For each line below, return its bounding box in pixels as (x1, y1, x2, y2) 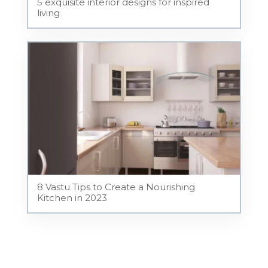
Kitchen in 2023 (36, 192, 107, 204)
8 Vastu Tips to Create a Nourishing (36, 181, 195, 193)
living (36, 7, 60, 19)
